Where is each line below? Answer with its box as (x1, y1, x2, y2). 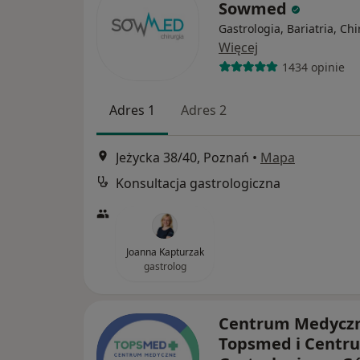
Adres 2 (181, 101, 227, 119)
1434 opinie (281, 59, 345, 75)
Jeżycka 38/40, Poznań (116, 149, 249, 167)
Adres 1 (109, 101, 155, 119)
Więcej (219, 39, 258, 56)
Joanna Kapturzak (125, 245, 204, 260)
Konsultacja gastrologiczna (116, 174, 280, 193)
